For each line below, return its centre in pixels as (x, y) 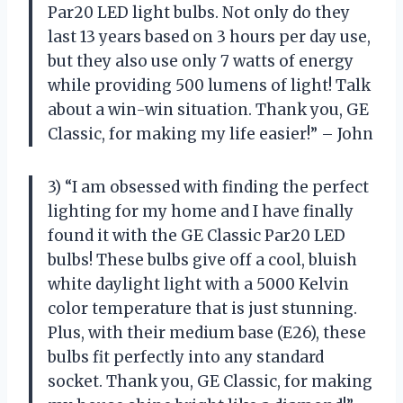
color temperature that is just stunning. (202, 308)
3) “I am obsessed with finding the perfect (208, 187)
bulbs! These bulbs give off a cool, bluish (202, 260)
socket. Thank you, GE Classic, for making (210, 381)
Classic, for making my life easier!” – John (210, 134)
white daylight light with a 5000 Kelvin (198, 284)
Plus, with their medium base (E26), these (207, 332)
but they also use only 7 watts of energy (201, 61)
